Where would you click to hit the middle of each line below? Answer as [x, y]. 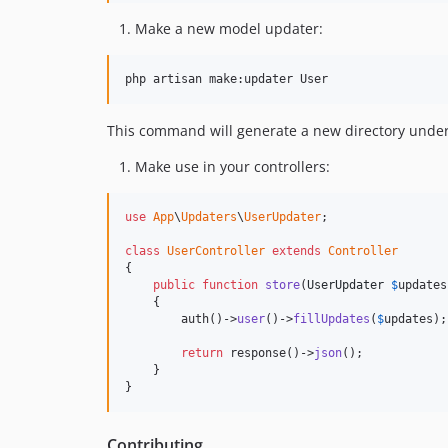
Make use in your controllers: [232, 166]
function [230, 284]
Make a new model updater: [229, 28]
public [174, 284]
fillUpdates [331, 318]
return [202, 352]
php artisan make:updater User [226, 78]
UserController [216, 250]
